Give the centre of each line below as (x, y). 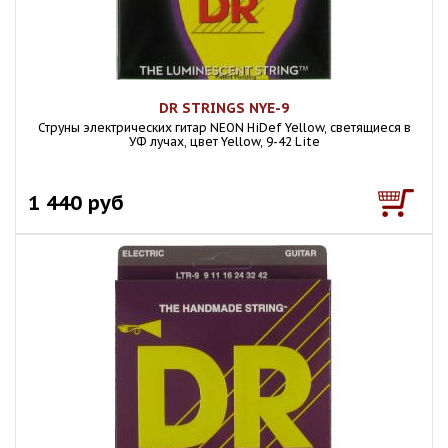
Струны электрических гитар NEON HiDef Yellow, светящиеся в (224, 127)
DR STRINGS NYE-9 (224, 108)
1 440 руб (76, 202)
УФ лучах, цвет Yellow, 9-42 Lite (224, 141)
